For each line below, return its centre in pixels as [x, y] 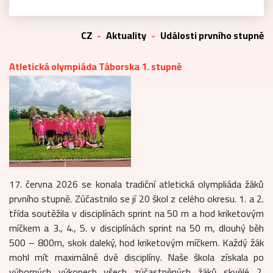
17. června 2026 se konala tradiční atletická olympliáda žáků [136, 184]
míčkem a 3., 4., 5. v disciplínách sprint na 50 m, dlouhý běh [136, 228]
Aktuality [126, 35]
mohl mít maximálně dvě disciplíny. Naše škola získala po [136, 257]
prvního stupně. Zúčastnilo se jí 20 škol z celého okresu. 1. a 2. [136, 198]
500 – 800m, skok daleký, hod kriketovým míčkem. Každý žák [136, 242]
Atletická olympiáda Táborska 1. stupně [95, 66]
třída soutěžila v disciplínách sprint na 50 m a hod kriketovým [136, 213]
